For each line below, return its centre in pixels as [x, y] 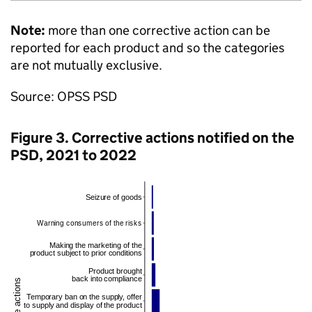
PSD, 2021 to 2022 [73, 155]
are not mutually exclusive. [86, 65]
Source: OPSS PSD [64, 96]
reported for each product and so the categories [148, 48]
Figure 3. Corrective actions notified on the [153, 138]
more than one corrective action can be [158, 30]
